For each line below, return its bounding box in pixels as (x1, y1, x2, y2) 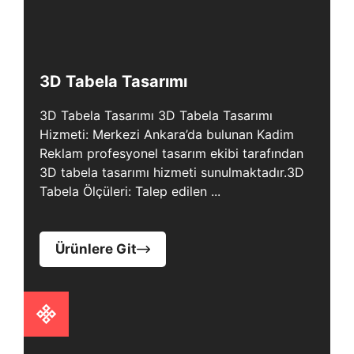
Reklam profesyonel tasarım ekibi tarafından (40, 145, 303, 161)
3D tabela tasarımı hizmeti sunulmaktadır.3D (40, 164, 304, 180)
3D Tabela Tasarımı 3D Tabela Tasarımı (40, 107, 273, 123)
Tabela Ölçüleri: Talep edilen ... (40, 183, 220, 199)
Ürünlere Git (55, 241, 137, 257)
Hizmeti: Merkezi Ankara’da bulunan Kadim (40, 126, 294, 142)
